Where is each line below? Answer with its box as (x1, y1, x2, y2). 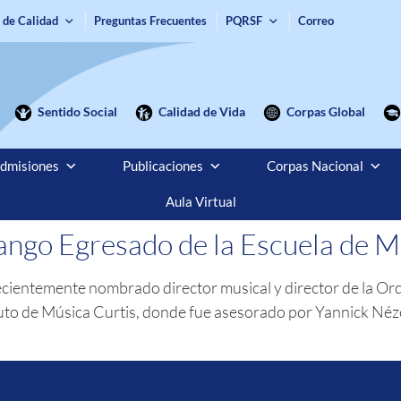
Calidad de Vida (158, 103, 245, 119)
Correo (298, 13, 335, 28)
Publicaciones (122, 158, 203, 174)
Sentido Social (37, 103, 117, 119)
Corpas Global (286, 103, 365, 119)
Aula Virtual (165, 193, 236, 209)
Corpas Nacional (266, 158, 363, 174)
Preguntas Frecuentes (94, 13, 208, 28)
